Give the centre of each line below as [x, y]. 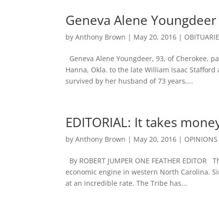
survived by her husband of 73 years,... [130, 81]
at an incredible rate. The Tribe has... [127, 183]
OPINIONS [201, 139]
